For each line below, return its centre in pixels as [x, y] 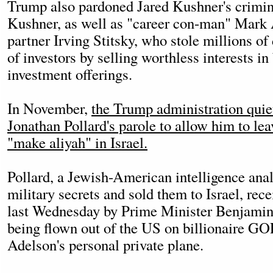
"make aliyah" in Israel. [77, 142]
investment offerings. [70, 74]
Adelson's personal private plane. [105, 245]
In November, [49, 108]
